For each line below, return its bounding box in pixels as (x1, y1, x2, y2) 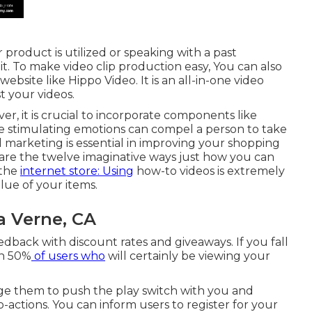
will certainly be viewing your (105, 249, 270, 263)
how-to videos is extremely (134, 164, 285, 178)
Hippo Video (68, 73, 136, 87)
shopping (228, 136, 280, 150)
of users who (31, 249, 105, 263)
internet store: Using (20, 164, 134, 178)
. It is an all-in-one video (136, 73, 264, 87)
